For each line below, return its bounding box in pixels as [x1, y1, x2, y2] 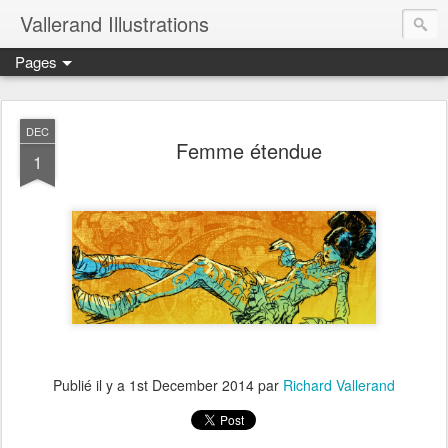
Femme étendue [176, 136, 322, 165]
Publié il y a [53, 374, 129, 395]
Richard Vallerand [283, 374, 395, 395]
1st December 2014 [129, 374, 254, 395]
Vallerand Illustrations [20, 9, 209, 38]
